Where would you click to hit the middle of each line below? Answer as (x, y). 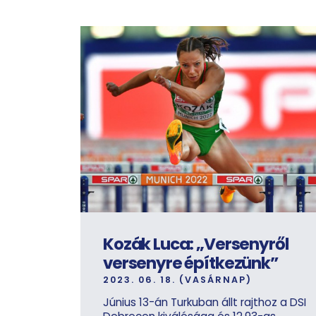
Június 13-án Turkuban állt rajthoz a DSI (205, 303)
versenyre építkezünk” (191, 263)
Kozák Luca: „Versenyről (196, 244)
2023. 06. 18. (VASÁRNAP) (177, 280)
